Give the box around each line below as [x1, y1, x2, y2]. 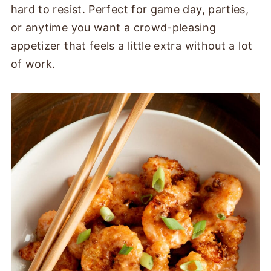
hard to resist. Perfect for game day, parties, [10, 3, 249, 16]
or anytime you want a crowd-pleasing [10, 21, 217, 34]
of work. [10, 57, 56, 70]
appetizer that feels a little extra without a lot [10, 39, 253, 52]
